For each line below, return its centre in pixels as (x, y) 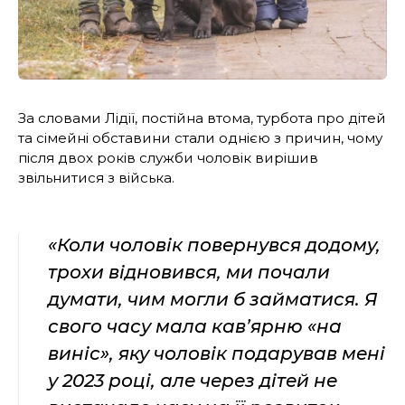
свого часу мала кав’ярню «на (195, 327)
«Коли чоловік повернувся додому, (214, 245)
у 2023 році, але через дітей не (193, 381)
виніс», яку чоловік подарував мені (217, 354)
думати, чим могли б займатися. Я (213, 300)
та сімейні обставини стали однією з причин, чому (200, 138)
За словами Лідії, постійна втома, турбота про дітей (202, 118)
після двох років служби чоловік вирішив (168, 158)
